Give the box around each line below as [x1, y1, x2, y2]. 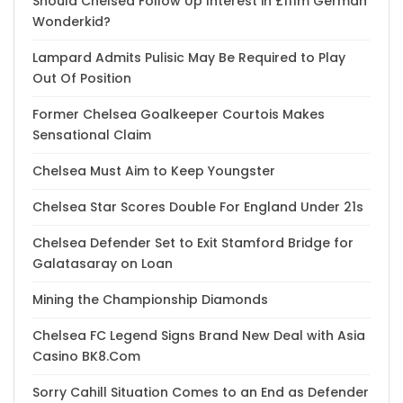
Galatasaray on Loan [32, 255, 173, 273]
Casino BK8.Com [32, 347, 140, 366]
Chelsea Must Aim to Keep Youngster [32, 162, 275, 181]
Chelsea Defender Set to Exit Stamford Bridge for [32, 234, 354, 253]
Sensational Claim [32, 126, 151, 145]
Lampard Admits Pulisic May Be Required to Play [32, 49, 345, 67]
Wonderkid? [32, 13, 111, 31]
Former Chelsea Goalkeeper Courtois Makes [32, 105, 325, 124]
